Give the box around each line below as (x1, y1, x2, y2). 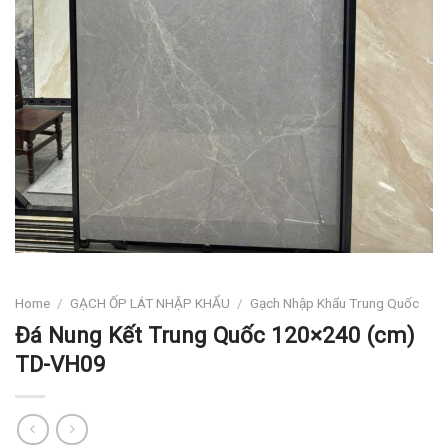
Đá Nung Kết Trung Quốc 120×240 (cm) (15, 321, 415, 348)
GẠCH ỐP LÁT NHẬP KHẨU (70, 294, 231, 311)
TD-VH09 (15, 350, 106, 377)
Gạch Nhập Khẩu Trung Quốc (250, 294, 420, 311)
